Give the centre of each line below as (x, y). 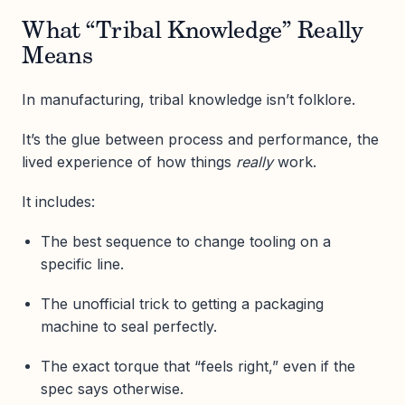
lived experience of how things (129, 161)
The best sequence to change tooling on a (185, 242)
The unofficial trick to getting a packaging (182, 304)
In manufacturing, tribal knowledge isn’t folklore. (188, 99)
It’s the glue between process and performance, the (200, 139)
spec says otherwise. (112, 389)
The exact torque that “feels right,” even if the (198, 367)
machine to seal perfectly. (128, 327)
